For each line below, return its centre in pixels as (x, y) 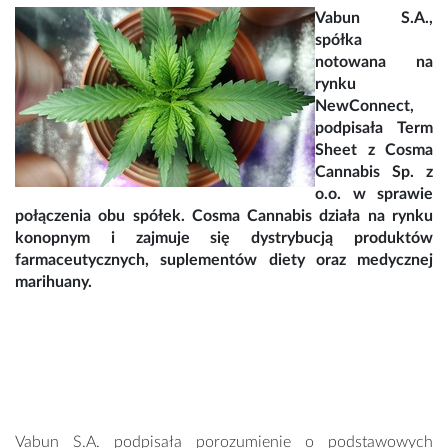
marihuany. (53, 282)
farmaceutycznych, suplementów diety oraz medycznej (224, 260)
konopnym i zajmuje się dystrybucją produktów (224, 238)
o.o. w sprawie (374, 194)
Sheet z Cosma (374, 150)
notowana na (374, 62)
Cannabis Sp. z (374, 172)
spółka (338, 40)
